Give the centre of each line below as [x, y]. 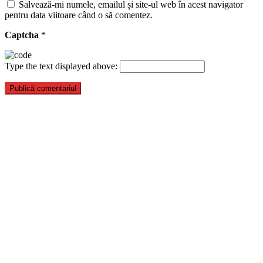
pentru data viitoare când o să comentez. [79, 15]
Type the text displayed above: [61, 66]
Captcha [23, 35]
